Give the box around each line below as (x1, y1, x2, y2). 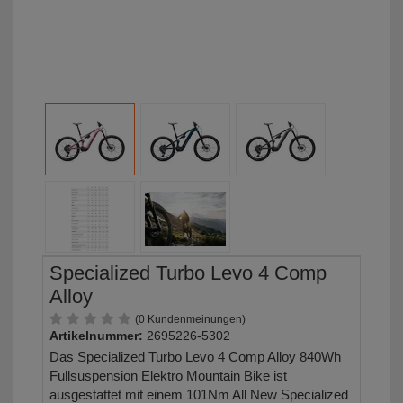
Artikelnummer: (49, 329, 143, 344)
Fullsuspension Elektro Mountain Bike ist (49, 368, 287, 384)
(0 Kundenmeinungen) (135, 313, 246, 327)
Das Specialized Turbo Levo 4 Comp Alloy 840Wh (49, 349, 341, 365)
